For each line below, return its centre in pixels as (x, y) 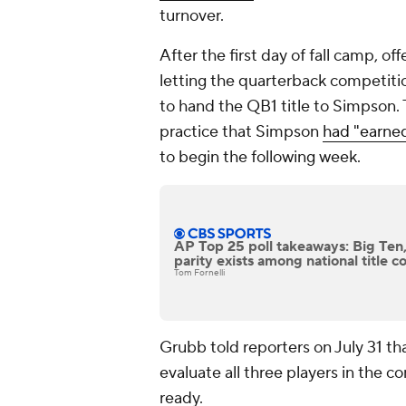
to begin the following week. (262, 158)
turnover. (192, 16)
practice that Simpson (241, 132)
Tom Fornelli (199, 273)
